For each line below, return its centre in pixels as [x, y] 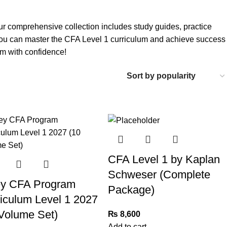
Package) [131, 190]
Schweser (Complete [159, 174]
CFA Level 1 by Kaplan [164, 159]
